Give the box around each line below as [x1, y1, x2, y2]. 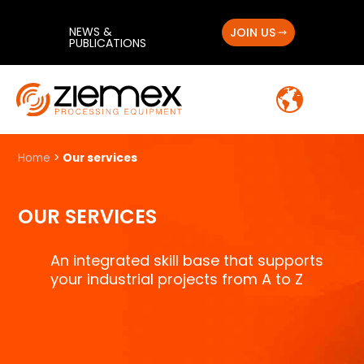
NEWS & [69, 24, 112, 40]
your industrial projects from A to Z [50, 269, 304, 290]
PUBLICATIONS [69, 35, 146, 51]
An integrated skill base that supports [50, 250, 324, 271]
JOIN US [229, 24, 275, 41]
